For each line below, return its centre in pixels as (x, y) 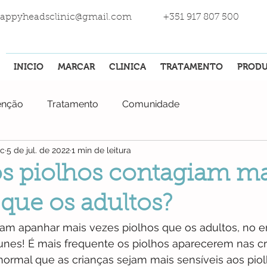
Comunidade (151, 104)
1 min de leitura (101, 150)
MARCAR (76, 66)
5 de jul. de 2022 (38, 150)
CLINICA (128, 66)
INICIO (28, 66)
